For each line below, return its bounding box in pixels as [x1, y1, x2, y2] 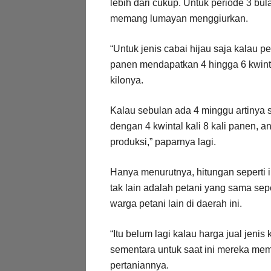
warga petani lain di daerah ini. [110, 198, 242, 209]
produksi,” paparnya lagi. [110, 136, 216, 147]
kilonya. [110, 74, 143, 85]
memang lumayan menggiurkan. [110, 13, 248, 24]
